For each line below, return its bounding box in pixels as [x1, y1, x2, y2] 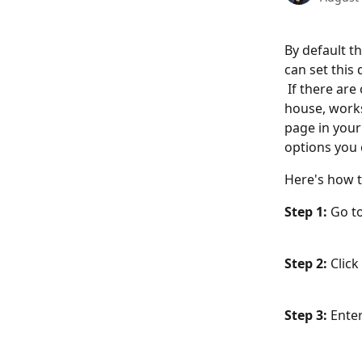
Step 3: [284, 306, 330, 324]
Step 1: [284, 203, 327, 221]
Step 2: [284, 255, 330, 272]
